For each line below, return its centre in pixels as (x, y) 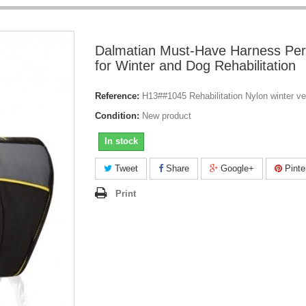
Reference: (117, 96)
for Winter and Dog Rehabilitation (195, 66)
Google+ (236, 168)
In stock (121, 141)
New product (167, 116)
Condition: (117, 116)
